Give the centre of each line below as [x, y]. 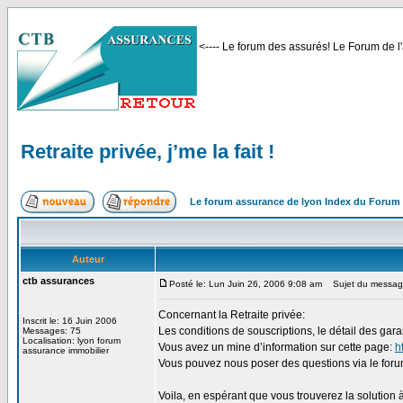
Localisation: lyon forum [72, 340]
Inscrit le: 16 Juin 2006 [70, 321]
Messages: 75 [52, 331]
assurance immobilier [66, 350]
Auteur [88, 259]
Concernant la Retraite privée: [232, 315]
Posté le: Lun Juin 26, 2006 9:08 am [246, 284]
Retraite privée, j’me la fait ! [148, 152]
